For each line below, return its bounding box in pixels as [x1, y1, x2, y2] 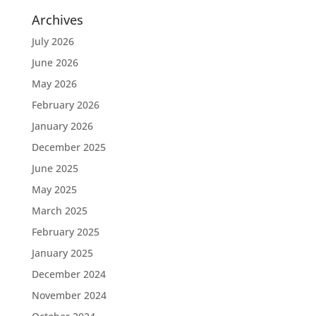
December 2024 [31, 267, 106, 281]
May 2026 [31, 76, 77, 90]
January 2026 [31, 119, 93, 133]
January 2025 [31, 245, 93, 260]
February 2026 [31, 97, 99, 111]
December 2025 [31, 140, 106, 154]
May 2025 [31, 182, 77, 196]
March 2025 [31, 203, 87, 217]
